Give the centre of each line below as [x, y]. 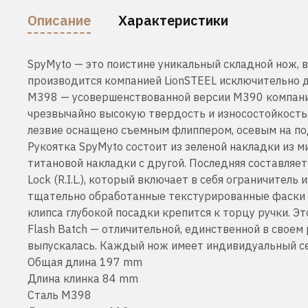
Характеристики [173, 20]
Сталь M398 [59, 295]
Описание [59, 20]
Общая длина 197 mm [85, 262]
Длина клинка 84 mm [83, 278]
